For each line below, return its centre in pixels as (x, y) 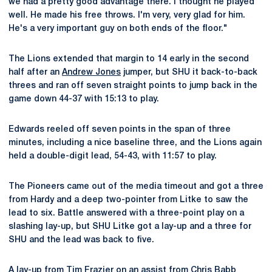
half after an (35, 73)
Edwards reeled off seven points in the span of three (120, 130)
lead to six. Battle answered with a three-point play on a (126, 213)
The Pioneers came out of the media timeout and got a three (136, 187)
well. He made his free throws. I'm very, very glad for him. (127, 15)
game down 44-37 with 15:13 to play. (84, 99)
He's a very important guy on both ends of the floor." (118, 29)
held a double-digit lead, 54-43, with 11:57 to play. (113, 156)
